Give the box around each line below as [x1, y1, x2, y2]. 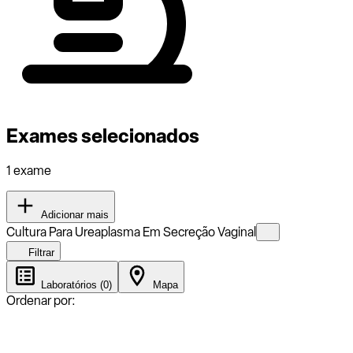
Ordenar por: [6, 292, 76, 308]
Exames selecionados [6, 124, 199, 147]
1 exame [6, 162, 51, 178]
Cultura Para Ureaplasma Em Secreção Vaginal [6, 224, 256, 240]
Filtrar [25, 246, 54, 258]
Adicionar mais [38, 208, 109, 221]
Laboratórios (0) [38, 278, 112, 291]
